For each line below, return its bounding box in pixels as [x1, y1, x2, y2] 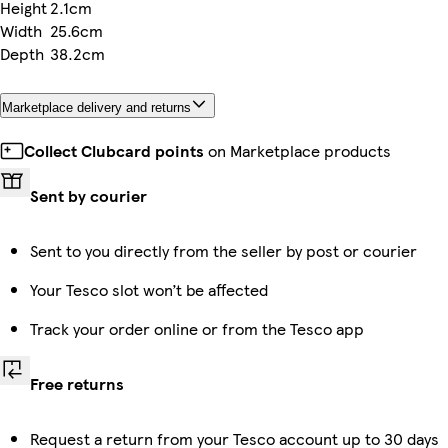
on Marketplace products [204, 139, 391, 163]
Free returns [30, 372, 124, 396]
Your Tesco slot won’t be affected [30, 278, 268, 302]
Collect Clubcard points [24, 139, 204, 163]
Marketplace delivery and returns [2, 100, 191, 116]
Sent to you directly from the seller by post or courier [30, 239, 417, 263]
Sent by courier [30, 184, 147, 208]
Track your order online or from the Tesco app [30, 317, 364, 341]
